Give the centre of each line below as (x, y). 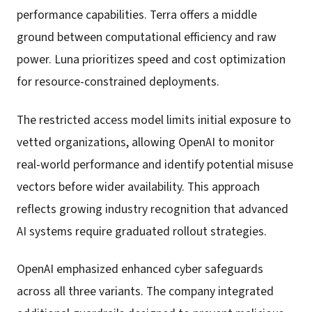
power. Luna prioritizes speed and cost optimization (151, 60)
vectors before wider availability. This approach (138, 187)
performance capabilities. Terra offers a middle (137, 15)
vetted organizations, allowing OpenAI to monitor (146, 142)
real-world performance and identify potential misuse (155, 164)
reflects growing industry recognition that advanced (153, 209)
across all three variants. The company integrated (145, 292)
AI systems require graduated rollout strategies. (142, 231)
